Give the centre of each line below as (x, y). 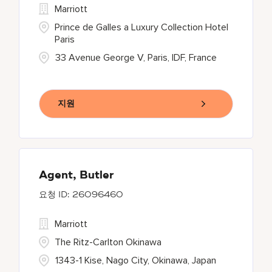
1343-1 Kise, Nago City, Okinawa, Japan (136, 260)
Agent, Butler (76, 175)
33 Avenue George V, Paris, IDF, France (136, 58)
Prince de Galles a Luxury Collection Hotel (142, 27)
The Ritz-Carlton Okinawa (108, 242)
